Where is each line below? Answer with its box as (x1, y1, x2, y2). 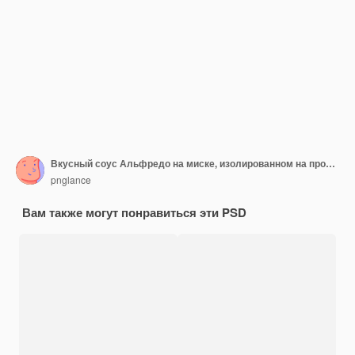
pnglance (51, 173, 91, 187)
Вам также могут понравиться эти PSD (22, 203, 246, 221)
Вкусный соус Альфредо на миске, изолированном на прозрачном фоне (326, 156, 335, 171)
